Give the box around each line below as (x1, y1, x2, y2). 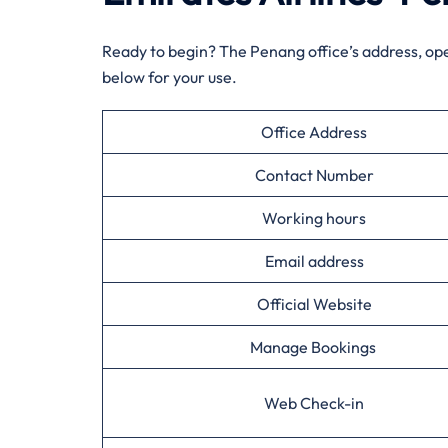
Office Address (261, 122, 367, 142)
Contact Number (254, 165, 374, 185)
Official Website (256, 294, 372, 314)
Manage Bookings (249, 337, 379, 357)
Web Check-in (264, 393, 364, 413)
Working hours (262, 208, 366, 228)
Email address (264, 251, 364, 271)
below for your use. (102, 67, 237, 87)
